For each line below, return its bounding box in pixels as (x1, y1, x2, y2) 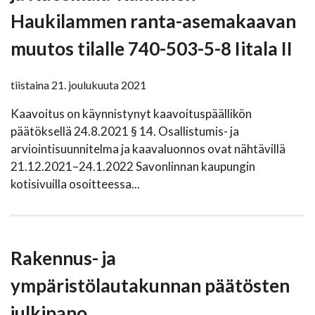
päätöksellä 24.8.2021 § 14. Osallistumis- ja (11, 124, 239, 139)
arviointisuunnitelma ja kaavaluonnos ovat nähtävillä (11, 141, 285, 157)
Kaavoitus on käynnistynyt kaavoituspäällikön (11, 106, 252, 122)
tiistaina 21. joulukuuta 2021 (11, 78, 146, 92)
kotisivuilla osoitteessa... (11, 176, 140, 192)
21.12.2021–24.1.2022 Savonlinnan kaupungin (11, 159, 255, 174)
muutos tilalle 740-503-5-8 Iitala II (11, 37, 292, 60)
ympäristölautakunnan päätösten (11, 274, 290, 297)
